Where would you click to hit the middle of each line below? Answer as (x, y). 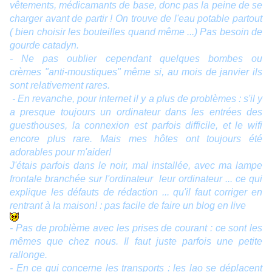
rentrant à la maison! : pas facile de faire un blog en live (128, 206)
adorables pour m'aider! (60, 152)
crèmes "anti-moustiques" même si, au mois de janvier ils (136, 72)
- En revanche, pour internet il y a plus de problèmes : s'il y (136, 99)
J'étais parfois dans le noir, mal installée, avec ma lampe (136, 166)
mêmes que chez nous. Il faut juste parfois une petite (136, 242)
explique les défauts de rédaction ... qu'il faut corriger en (136, 192)
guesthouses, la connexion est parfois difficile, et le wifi (136, 126)
